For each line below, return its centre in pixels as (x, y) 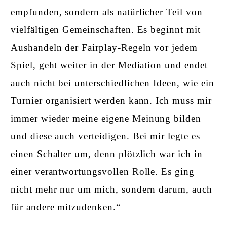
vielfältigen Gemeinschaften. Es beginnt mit (106, 29)
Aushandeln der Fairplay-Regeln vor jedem (104, 47)
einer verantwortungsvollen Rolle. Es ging (103, 171)
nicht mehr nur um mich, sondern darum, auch (111, 189)
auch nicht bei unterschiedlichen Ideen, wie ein (112, 83)
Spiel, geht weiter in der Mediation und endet (109, 65)
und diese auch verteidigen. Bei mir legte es (105, 136)
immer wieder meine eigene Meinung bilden (106, 118)
